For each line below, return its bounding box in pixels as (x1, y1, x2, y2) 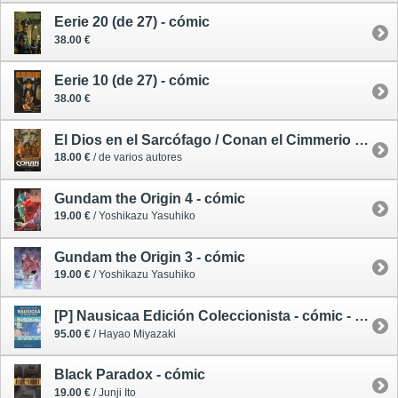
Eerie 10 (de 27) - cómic (54, 73, 210, 89)
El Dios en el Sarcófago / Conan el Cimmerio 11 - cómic (354, 131, 369, 147)
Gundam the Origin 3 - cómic (54, 249, 245, 265)
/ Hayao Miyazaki (91, 327, 176, 340)
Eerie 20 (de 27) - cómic (54, 14, 210, 30)
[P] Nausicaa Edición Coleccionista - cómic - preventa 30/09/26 (354, 308, 369, 324)
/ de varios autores (91, 151, 182, 164)
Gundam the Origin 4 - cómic (54, 190, 245, 206)
